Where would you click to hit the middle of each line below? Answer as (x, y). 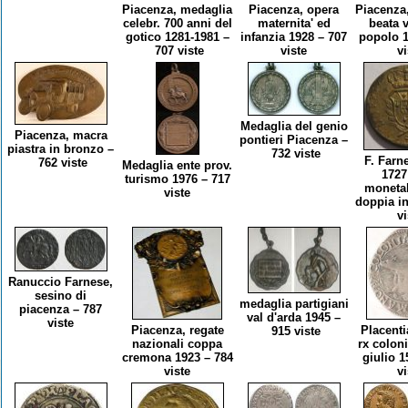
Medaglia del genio (294, 127)
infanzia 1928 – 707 (294, 37)
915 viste (294, 331)
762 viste (61, 163)
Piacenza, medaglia (177, 10)
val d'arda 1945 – (294, 318)
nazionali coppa (177, 344)
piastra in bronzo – (61, 149)
